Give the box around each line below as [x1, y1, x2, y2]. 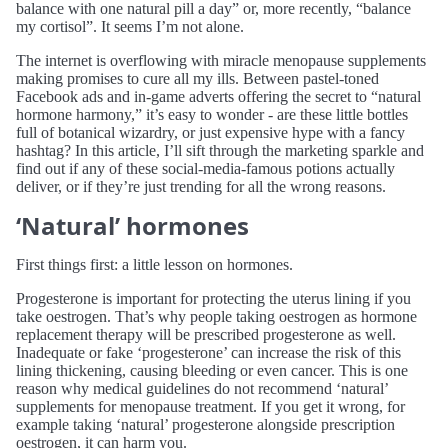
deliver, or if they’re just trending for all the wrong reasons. [16, 177, 386, 195]
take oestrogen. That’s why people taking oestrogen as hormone [16, 307, 417, 325]
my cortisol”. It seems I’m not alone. [16, 17, 244, 35]
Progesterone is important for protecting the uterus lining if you [16, 289, 411, 307]
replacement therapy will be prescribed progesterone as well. [16, 325, 396, 343]
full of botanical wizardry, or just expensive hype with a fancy [16, 123, 405, 141]
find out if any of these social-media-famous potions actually [16, 159, 395, 177]
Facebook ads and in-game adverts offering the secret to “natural [16, 87, 421, 105]
